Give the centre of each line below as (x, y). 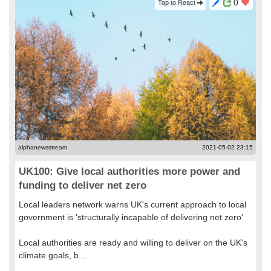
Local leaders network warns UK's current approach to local (132, 204)
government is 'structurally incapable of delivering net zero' (131, 217)
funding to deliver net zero (83, 185)
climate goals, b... (52, 255)
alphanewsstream (43, 147)
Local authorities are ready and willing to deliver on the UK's (133, 243)
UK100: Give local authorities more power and (129, 171)
